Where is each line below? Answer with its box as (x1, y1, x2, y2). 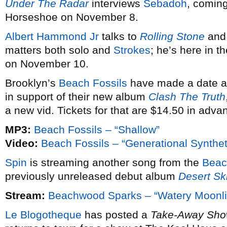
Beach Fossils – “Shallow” (34, 124, 160, 135)
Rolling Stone (140, 30, 205, 42)
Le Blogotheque (5, 209, 82, 220)
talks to (99, 30, 140, 42)
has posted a (82, 209, 150, 220)
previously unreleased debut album (5, 170, 178, 182)
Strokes (113, 44, 150, 56)
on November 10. (5, 58, 89, 69)
